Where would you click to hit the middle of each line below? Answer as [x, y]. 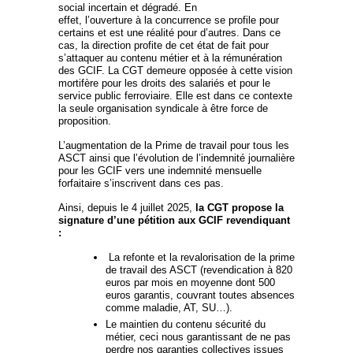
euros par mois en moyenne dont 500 [190, 282]
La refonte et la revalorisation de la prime [200, 257]
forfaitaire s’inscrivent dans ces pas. [141, 183]
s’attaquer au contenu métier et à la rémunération [170, 58]
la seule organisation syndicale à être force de [163, 108]
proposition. [85, 121]
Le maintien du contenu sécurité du [186, 324]
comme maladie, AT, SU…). [169, 307]
